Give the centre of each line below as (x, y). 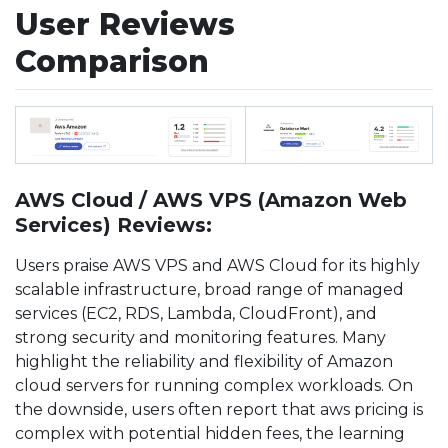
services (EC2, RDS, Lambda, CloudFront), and (196, 313)
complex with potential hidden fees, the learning (210, 433)
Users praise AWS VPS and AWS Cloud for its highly (217, 265)
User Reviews (125, 24)
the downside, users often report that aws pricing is (219, 409)
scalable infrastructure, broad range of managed (209, 289)
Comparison (112, 61)
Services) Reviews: (113, 224)
